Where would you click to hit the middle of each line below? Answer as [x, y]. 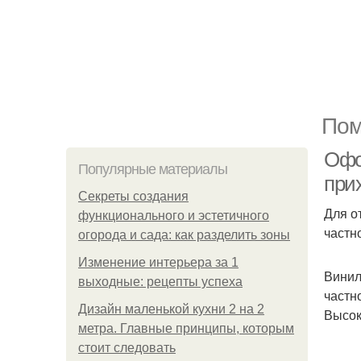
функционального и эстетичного [174, 216]
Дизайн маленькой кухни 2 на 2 [171, 309]
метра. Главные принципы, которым [186, 328]
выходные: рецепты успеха [160, 282]
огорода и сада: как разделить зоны [184, 235]
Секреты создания [133, 196]
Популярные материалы [153, 169]
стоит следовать [127, 348]
